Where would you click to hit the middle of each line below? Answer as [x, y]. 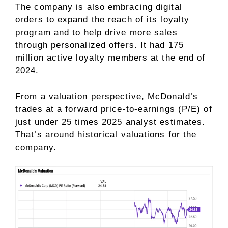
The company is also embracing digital [99, 7]
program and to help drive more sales [96, 33]
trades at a [40, 109]
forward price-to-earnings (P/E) [133, 109]
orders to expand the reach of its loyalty [103, 20]
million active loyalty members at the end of [110, 58]
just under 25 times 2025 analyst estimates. [110, 122]
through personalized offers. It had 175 [99, 45]
